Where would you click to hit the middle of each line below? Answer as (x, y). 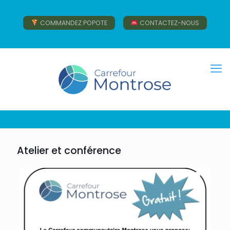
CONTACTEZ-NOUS (168, 23)
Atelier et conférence (69, 151)
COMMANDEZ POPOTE (73, 23)
